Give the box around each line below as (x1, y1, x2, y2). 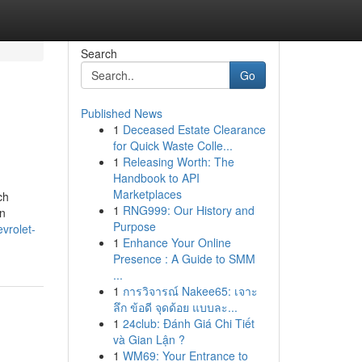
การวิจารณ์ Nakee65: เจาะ (122, 283, 258, 299)
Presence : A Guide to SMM (112, 250, 255, 267)
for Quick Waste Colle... (112, 137, 233, 154)
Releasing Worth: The (122, 154, 234, 170)
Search (80, 45, 117, 61)
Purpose (112, 218, 156, 234)
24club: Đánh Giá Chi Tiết (122, 315, 255, 331)
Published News (80, 105, 162, 121)
